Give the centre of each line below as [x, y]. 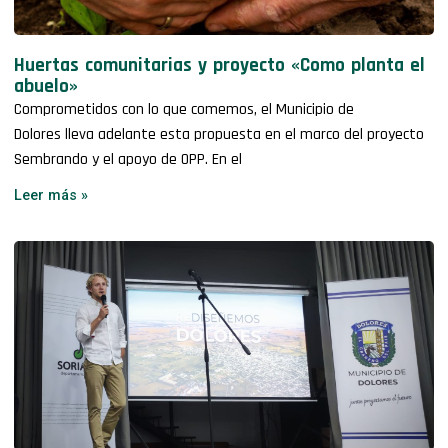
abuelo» [46, 87]
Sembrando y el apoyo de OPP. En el [128, 160]
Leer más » [51, 196]
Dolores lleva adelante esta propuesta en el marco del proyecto [219, 135]
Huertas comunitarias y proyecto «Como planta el [220, 66]
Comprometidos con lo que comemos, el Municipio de [184, 110]
